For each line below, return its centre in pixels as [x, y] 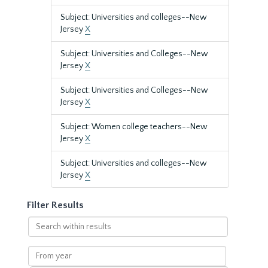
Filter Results [55, 205]
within [39, 234]
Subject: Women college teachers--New [134, 127]
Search [40, 222]
